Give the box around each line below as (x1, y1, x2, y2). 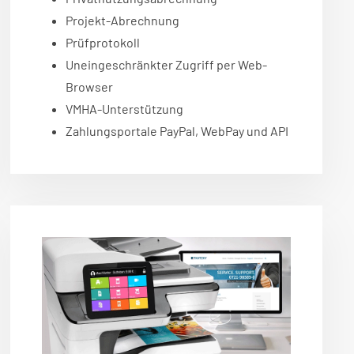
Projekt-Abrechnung (66, 13, 180, 28)
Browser (66, 79, 114, 95)
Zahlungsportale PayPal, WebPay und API (66, 123, 289, 139)
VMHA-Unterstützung (66, 101, 184, 117)
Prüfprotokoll (66, 35, 141, 51)
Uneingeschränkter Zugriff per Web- (66, 57, 268, 73)
